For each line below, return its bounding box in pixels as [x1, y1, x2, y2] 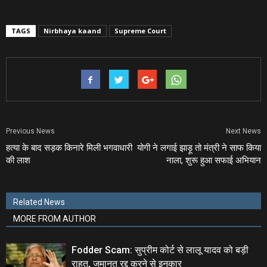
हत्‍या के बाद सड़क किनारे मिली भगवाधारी [6, 142, 132, 153]
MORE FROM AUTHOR [13, 214, 96, 223]
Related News [13, 197, 65, 207]
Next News [226, 127, 261, 135]
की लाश [6, 155, 30, 166]
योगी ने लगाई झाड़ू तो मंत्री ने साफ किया [137, 142, 261, 153]
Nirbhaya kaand [44, 26, 101, 35]
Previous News [6, 127, 55, 135]
